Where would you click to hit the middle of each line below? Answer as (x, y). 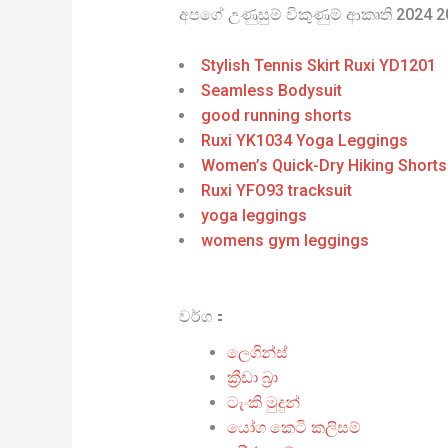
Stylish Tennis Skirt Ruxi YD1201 (318, 65)
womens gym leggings (284, 240)
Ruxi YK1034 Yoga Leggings (304, 140)
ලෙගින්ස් (257, 352)
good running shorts (276, 115)
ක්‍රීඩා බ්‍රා (252, 377)
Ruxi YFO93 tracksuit (276, 190)
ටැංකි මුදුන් (263, 402)
